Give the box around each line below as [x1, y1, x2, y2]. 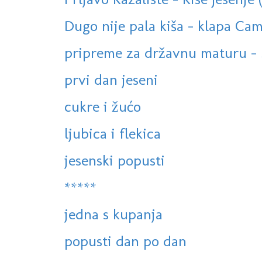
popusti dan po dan [64, 232, 187, 251]
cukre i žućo [64, 97, 141, 116]
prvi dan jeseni [64, 70, 158, 89]
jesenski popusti [64, 151, 165, 170]
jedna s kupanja [64, 205, 163, 224]
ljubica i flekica [64, 124, 161, 143]
